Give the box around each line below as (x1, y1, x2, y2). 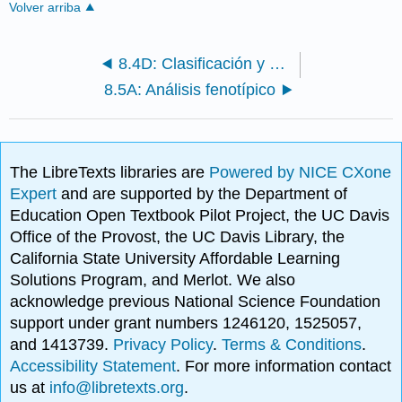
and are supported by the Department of (61, 185, 348, 204)
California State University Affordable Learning (10, 249, 341, 268)
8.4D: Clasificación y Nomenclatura (268, 55, 285, 74)
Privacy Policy (113, 336, 214, 354)
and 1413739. (10, 336, 114, 354)
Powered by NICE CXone (209, 163, 392, 182)
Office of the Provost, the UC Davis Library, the (10, 228, 345, 247)
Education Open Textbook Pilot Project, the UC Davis (10, 206, 390, 225)
